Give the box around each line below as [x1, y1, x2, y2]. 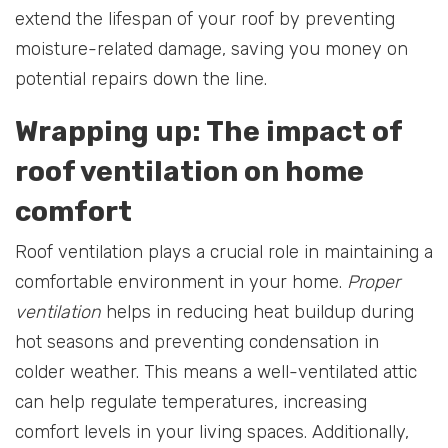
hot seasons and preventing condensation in [15, 330, 379, 353]
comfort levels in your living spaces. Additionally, [15, 420, 409, 443]
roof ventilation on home [15, 154, 364, 188]
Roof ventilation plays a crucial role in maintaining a [15, 240, 433, 263]
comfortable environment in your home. [15, 270, 347, 293]
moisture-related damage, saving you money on [15, 37, 408, 60]
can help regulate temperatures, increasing [15, 390, 367, 413]
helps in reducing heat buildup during [101, 300, 414, 323]
